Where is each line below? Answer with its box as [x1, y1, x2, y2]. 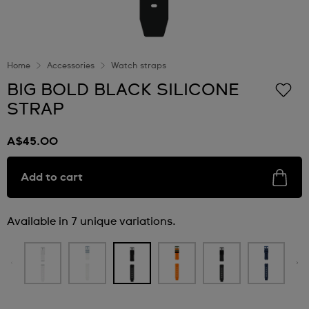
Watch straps [111, 62, 166, 70]
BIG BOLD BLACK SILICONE [7, 82, 239, 99]
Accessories [47, 62, 94, 70]
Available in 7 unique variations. [7, 216, 176, 227]
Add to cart [21, 172, 83, 183]
